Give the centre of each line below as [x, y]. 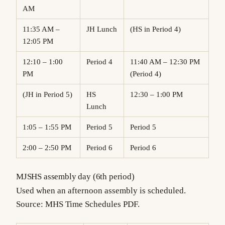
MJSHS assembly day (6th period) [75, 176]
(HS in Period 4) [159, 29]
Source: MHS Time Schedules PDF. [78, 204]
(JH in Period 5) [50, 95]
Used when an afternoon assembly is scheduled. [101, 190]
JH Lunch [103, 29]
